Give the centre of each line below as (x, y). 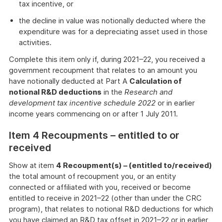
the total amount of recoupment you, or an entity (92, 176)
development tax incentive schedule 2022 (82, 103)
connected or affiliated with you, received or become (100, 187)
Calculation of (156, 81)
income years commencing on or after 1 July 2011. (93, 114)
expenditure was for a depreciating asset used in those (113, 31)
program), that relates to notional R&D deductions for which (111, 209)
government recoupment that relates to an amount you (103, 70)
